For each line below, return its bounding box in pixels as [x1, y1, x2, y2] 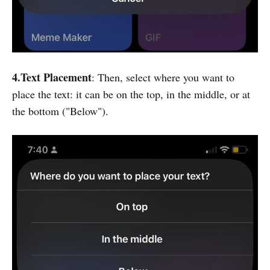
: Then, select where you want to [92, 69, 234, 84]
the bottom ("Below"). [12, 103, 108, 118]
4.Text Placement [12, 69, 92, 85]
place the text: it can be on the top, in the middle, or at [12, 86, 250, 101]
